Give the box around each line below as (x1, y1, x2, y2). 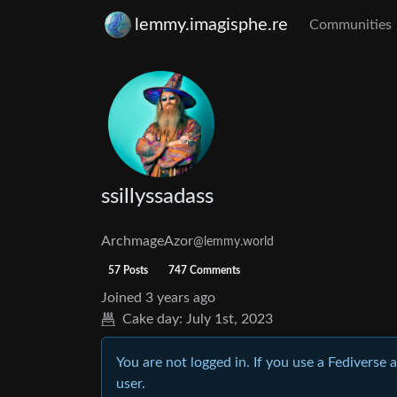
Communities (309, 18, 392, 32)
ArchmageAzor (101, 234, 193, 248)
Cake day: (122, 312, 183, 326)
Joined (101, 291, 142, 305)
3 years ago (145, 291, 215, 305)
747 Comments (168, 265, 241, 276)
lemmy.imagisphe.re (135, 16, 288, 34)
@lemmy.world (193, 236, 274, 248)
